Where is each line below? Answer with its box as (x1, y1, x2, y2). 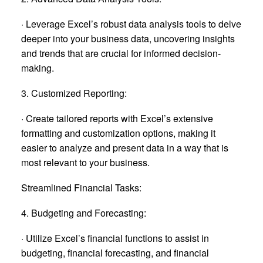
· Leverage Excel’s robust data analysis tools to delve (21, 17, 241, 31)
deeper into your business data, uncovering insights (21, 32, 235, 45)
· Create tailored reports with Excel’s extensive (21, 112, 213, 125)
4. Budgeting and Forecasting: (21, 206, 146, 220)
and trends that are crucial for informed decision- (21, 46, 221, 60)
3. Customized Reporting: (21, 86, 127, 100)
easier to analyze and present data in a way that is (21, 141, 228, 154)
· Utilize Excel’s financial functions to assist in (21, 231, 209, 245)
